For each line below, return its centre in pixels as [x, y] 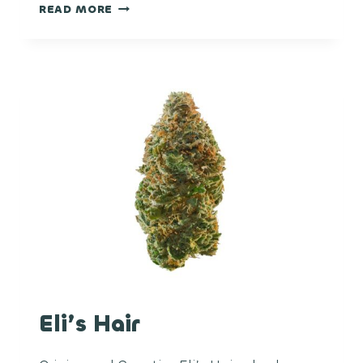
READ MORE [76, 10]
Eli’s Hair [89, 324]
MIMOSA [139, 23]
